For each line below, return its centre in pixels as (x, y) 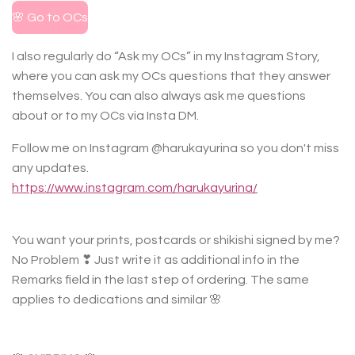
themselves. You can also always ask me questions (159, 96)
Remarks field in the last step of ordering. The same (160, 280)
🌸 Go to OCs (50, 17)
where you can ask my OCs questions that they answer (171, 76)
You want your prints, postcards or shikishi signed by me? (176, 240)
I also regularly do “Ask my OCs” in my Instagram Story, (166, 56)
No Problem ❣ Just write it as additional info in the (156, 260)
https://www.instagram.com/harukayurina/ (135, 188)
